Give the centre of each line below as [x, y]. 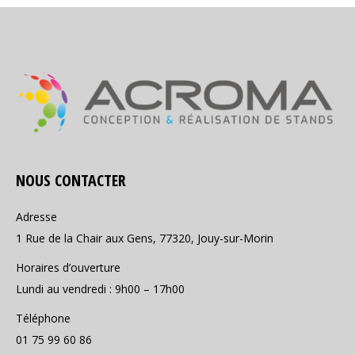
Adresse [36, 216]
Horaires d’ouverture [68, 267]
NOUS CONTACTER [71, 180]
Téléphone [43, 318]
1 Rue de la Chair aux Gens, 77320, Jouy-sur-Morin [145, 238]
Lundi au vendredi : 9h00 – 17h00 [100, 288]
